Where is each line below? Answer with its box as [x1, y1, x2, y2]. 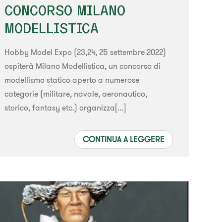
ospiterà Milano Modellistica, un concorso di [4, 61, 161, 71]
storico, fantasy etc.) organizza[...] [4, 103, 126, 113]
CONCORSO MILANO [4, 2, 126, 18]
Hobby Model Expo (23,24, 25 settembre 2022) [4, 47, 166, 57]
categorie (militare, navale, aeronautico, [4, 89, 148, 99]
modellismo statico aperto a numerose [4, 75, 140, 85]
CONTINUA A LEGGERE [82, 134, 165, 145]
